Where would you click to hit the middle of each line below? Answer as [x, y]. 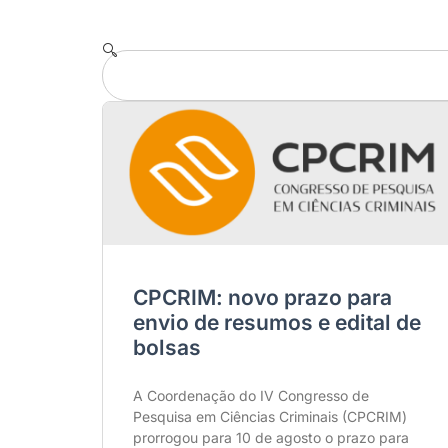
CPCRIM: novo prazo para [262, 297]
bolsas [167, 347]
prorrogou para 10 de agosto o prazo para [271, 437]
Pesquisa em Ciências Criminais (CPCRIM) [270, 416]
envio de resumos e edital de [277, 322]
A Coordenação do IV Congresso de [251, 395]
